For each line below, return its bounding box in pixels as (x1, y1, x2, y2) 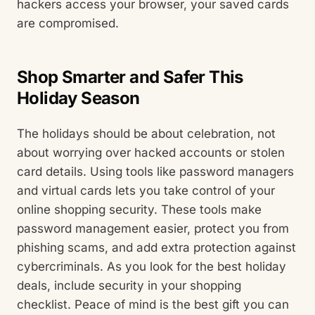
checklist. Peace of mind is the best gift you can (17, 297, 289, 311)
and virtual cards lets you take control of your (17, 183, 275, 198)
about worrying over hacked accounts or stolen (17, 145, 285, 160)
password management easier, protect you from (17, 221, 289, 236)
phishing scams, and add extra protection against (17, 240, 296, 255)
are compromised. (17, 16, 119, 31)
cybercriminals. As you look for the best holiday (17, 259, 286, 274)
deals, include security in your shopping (17, 278, 241, 292)
